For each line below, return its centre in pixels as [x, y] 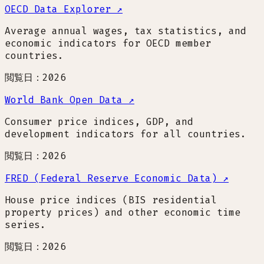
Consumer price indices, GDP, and [99, 121]
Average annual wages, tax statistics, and [126, 31]
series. [25, 225]
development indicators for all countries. [126, 134]
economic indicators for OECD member [108, 43]
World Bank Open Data [64, 100]
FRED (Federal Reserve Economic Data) [111, 178]
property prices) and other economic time [123, 212]
